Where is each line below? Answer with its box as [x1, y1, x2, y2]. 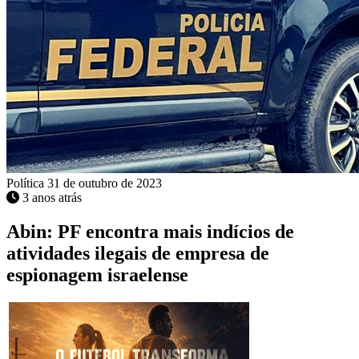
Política [6, 176, 47, 191]
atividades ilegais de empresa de [6, 243, 269, 264]
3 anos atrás [22, 191, 82, 205]
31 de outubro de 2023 [47, 176, 162, 191]
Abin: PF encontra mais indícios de [6, 221, 294, 243]
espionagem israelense [6, 264, 188, 286]
